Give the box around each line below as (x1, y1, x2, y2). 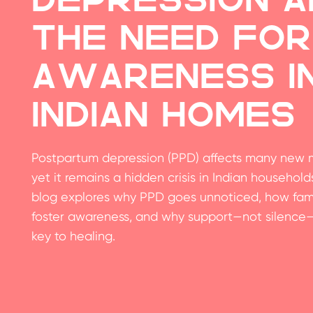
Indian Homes (31, 99, 296, 129)
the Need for (31, 22, 312, 52)
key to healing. (31, 228, 115, 243)
